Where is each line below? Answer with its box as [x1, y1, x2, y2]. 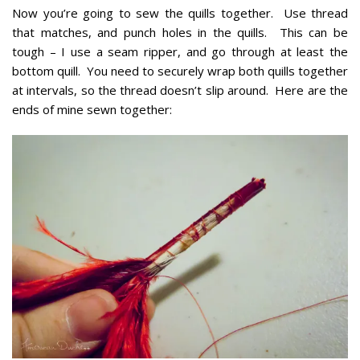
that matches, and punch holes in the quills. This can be [12, 23, 348, 40]
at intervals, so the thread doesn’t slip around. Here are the [12, 81, 348, 98]
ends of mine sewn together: [12, 100, 172, 117]
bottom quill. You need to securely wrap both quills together [12, 62, 348, 79]
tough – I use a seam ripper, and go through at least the [12, 43, 348, 59]
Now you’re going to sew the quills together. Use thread [12, 4, 348, 21]
